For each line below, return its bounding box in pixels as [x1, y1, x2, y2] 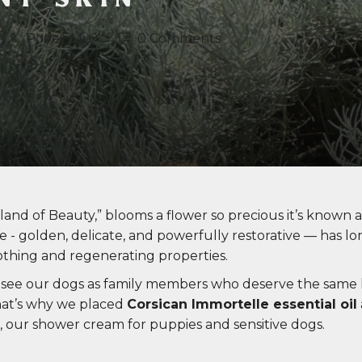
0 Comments [137, 30, 221, 46]
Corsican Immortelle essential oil [127, 297, 357, 313]
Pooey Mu [26, 30, 92, 46]
